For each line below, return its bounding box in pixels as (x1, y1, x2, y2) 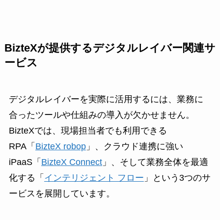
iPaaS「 (8, 157, 41, 167)
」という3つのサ (143, 173, 211, 183)
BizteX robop (35, 141, 86, 152)
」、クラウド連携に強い (85, 141, 183, 152)
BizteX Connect (41, 157, 102, 167)
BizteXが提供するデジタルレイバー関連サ (4, 42, 216, 55)
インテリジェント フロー (44, 173, 144, 183)
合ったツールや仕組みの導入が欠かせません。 (8, 110, 194, 120)
